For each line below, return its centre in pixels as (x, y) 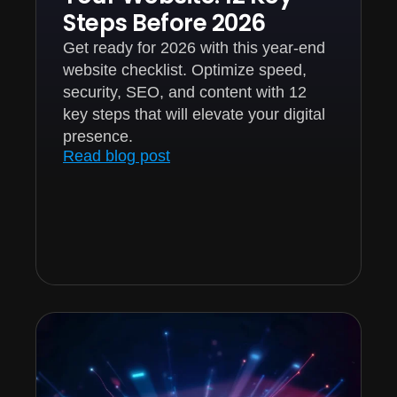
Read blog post (117, 156)
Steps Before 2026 (164, 23)
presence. (98, 136)
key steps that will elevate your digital (194, 114)
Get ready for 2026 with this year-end (194, 47)
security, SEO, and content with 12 (185, 92)
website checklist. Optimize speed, (185, 70)
